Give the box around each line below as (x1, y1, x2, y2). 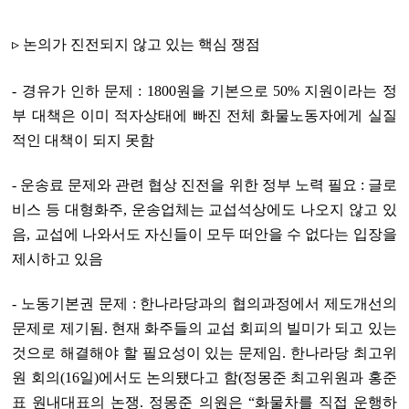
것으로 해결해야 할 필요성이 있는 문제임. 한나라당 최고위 (12, 345, 397, 361)
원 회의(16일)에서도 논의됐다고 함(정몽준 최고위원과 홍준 (12, 370, 397, 385)
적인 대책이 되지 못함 (12, 132, 155, 148)
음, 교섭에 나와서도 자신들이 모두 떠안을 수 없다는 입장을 (12, 226, 397, 242)
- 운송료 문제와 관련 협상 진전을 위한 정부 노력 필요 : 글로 (12, 177, 397, 193)
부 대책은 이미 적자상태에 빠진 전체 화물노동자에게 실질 (12, 108, 397, 123)
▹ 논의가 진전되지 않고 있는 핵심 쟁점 (12, 37, 261, 52)
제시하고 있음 (12, 251, 104, 267)
